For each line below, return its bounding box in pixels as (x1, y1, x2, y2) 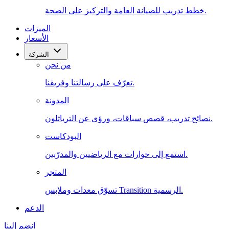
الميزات (25, 24, 51, 33)
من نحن (45, 60, 71, 69)
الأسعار (25, 34, 49, 42)
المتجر (45, 168, 66, 176)
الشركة (29, 51, 49, 58)
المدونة (45, 96, 69, 105)
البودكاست (45, 132, 81, 141)
